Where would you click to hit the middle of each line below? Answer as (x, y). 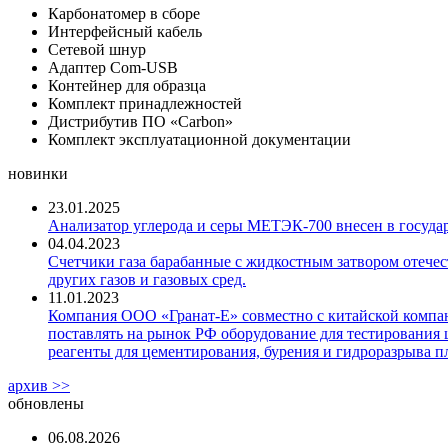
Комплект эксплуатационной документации (199, 140)
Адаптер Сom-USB (113, 68)
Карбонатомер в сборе (124, 14)
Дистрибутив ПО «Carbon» (140, 122)
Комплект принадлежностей (145, 104)
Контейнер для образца (127, 86)
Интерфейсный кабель (125, 32)
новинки (38, 174)
